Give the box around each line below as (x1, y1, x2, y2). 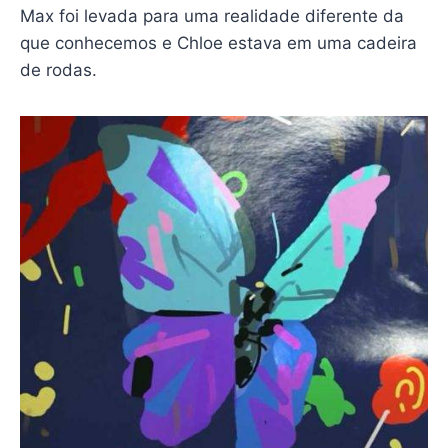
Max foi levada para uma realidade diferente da (19, 5, 404, 26)
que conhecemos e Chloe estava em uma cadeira (19, 32, 417, 53)
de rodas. (19, 59, 97, 80)
